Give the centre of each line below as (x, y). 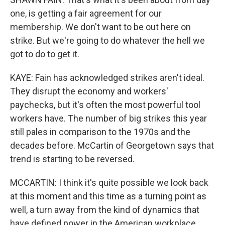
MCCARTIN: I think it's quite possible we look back (109, 183)
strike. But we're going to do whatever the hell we (107, 40)
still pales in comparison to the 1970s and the (100, 132)
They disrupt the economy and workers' (89, 91)
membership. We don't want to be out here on (100, 27)
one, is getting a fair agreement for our (86, 13)
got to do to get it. (45, 54)
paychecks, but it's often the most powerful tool (105, 105)
